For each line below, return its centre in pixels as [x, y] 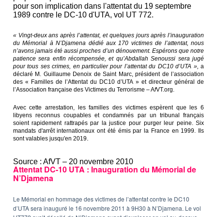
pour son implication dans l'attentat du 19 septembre [102, 6]
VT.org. [165, 90]
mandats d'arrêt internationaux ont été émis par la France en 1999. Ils [108, 131]
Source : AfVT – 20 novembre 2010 [73, 162]
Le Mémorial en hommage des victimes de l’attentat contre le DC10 [101, 199]
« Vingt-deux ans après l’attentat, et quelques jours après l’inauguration [108, 36]
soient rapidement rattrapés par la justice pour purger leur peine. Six [108, 123]
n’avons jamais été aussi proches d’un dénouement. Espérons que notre [108, 51]
